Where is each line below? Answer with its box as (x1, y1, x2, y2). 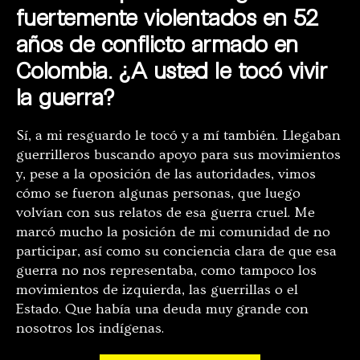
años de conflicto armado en (16, 30, 298, 58)
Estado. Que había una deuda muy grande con (16, 301, 309, 318)
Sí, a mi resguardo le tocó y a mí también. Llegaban (16, 127, 341, 145)
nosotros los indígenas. (16, 320, 164, 337)
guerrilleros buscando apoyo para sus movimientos (16, 146, 341, 164)
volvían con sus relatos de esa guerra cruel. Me (16, 204, 315, 222)
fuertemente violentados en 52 (16, 3, 318, 31)
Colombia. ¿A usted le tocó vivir (16, 56, 328, 84)
